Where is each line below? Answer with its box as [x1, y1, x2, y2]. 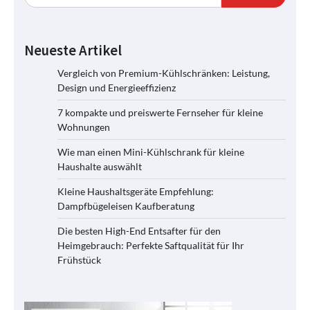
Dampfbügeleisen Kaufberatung [57, 200, 194, 212]
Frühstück [57, 254, 101, 266]
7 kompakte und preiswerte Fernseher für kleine [57, 107, 263, 119]
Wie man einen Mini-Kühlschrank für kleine [57, 146, 244, 158]
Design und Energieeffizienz [57, 82, 176, 94]
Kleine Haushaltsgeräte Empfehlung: [57, 185, 214, 198]
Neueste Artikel [24, 42, 122, 60]
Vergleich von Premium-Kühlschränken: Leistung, [57, 67, 270, 80]
